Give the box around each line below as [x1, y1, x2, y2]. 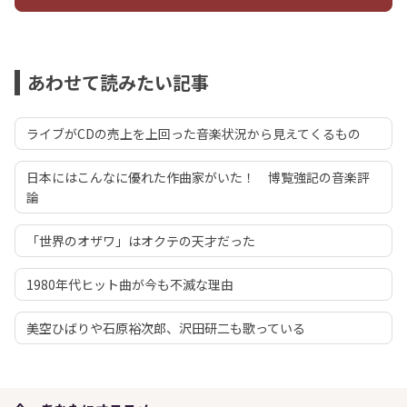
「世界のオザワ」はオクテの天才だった [26, 232, 255, 251]
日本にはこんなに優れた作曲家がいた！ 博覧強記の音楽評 [26, 168, 370, 187]
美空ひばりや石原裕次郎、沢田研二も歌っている [26, 319, 305, 338]
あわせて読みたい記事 [27, 69, 209, 96]
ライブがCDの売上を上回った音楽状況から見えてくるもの [26, 124, 361, 144]
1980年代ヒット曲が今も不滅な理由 [26, 275, 233, 294]
